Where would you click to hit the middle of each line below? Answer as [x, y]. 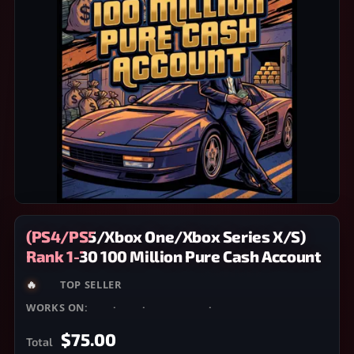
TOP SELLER [91, 284]
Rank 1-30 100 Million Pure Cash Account [173, 256]
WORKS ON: [59, 307]
